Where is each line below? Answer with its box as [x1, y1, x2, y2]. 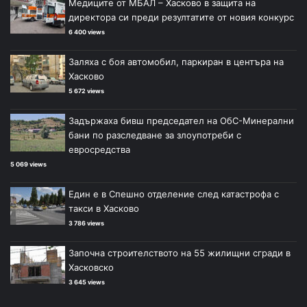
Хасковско [69, 262, 114, 273]
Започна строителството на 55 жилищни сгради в [69, 247, 291, 259]
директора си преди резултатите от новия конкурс [69, 12, 294, 23]
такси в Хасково [69, 203, 139, 214]
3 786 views [69, 219, 104, 228]
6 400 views [69, 28, 105, 36]
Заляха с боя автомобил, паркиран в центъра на [69, 56, 284, 68]
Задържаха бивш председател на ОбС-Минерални [69, 115, 294, 127]
